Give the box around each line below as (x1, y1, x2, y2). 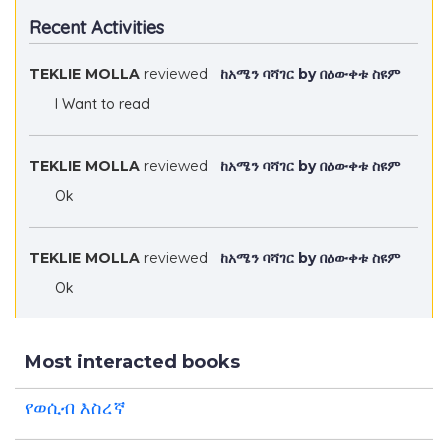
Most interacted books (25, 351, 240, 373)
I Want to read (38, 95, 150, 113)
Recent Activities (28, 16, 164, 39)
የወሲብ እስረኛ (25, 397, 126, 419)
